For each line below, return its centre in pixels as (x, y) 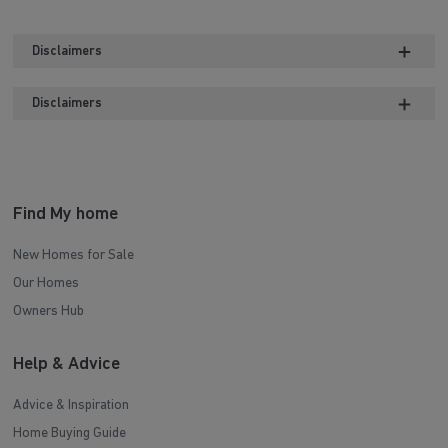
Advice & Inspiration (71, 406)
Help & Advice (67, 365)
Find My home (66, 215)
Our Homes (46, 284)
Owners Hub (49, 312)
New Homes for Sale (74, 256)
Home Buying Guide (70, 434)
